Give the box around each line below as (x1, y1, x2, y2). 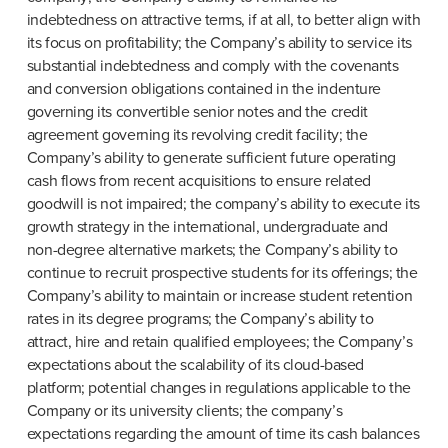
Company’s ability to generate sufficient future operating (26, 148, 397, 169)
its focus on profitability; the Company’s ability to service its (26, 33, 412, 54)
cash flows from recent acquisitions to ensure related (26, 171, 371, 192)
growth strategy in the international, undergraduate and (26, 217, 388, 238)
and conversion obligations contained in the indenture (26, 79, 381, 100)
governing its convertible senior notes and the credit (26, 102, 368, 123)
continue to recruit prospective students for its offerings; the (26, 263, 418, 284)
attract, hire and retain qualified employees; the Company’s (26, 332, 413, 353)
